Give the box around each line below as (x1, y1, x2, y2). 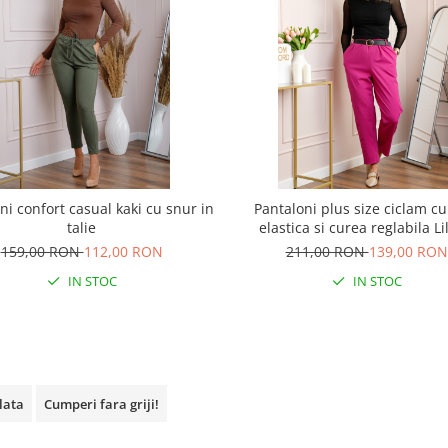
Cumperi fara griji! (44, 395, 159, 413)
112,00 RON (83, 242, 163, 261)
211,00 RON (285, 242, 369, 261)
